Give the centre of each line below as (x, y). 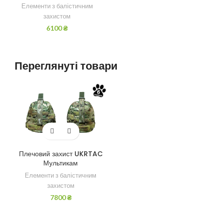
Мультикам (61, 163)
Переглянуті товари (66, 66)
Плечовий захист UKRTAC (61, 154)
